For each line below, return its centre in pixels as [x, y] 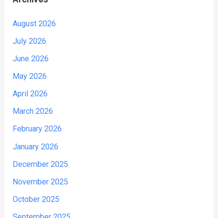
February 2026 [37, 129]
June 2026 [31, 59]
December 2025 [41, 164]
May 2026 [30, 76]
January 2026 [36, 146]
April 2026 [30, 94]
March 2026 [33, 111]
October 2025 [36, 199]
